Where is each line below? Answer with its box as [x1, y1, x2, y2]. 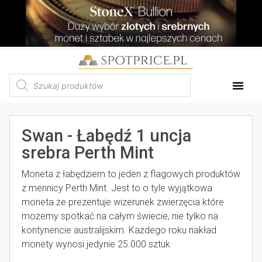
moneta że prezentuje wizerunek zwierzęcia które [22, 196, 224, 208]
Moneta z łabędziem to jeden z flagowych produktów [22, 168, 240, 180]
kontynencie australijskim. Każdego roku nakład [22, 225, 216, 236]
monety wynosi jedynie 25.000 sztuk [22, 239, 170, 250]
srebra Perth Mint [22, 143, 154, 163]
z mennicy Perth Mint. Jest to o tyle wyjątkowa [22, 182, 212, 194]
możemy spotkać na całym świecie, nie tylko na [22, 211, 218, 222]
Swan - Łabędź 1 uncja [22, 126, 191, 146]
